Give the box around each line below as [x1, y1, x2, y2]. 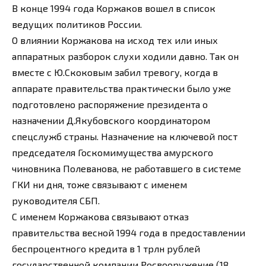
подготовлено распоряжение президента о [12, 99, 208, 110]
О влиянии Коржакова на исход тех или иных [12, 34, 218, 46]
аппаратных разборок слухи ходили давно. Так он [12, 50, 239, 62]
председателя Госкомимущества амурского [12, 147, 213, 159]
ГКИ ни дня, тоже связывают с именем [12, 179, 187, 191]
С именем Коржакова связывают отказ [12, 211, 189, 223]
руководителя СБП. [12, 195, 100, 207]
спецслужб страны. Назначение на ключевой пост [12, 131, 237, 142]
